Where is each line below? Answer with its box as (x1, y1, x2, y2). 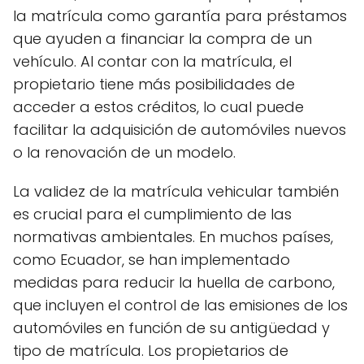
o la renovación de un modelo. (13, 142, 236, 162)
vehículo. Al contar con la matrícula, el (13, 51, 292, 71)
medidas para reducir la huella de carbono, (13, 272, 335, 292)
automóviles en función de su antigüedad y (13, 318, 330, 338)
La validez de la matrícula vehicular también (13, 181, 339, 201)
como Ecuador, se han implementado (13, 249, 290, 270)
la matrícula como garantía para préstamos (13, 6, 347, 26)
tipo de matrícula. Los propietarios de (13, 340, 288, 361)
